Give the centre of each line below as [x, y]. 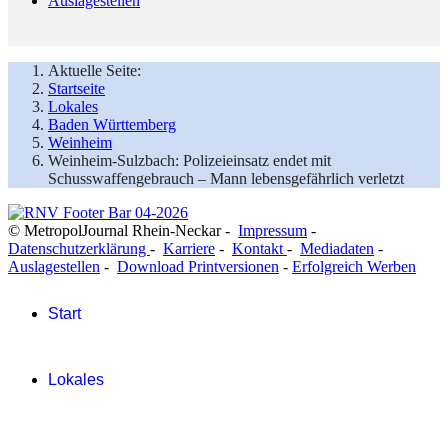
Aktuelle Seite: [98, 70]
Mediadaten [337, 248]
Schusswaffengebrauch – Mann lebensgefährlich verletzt [226, 178]
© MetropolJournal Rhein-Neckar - [123, 230]
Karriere [189, 248]
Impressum [272, 230]
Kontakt [259, 248]
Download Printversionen [198, 266]
